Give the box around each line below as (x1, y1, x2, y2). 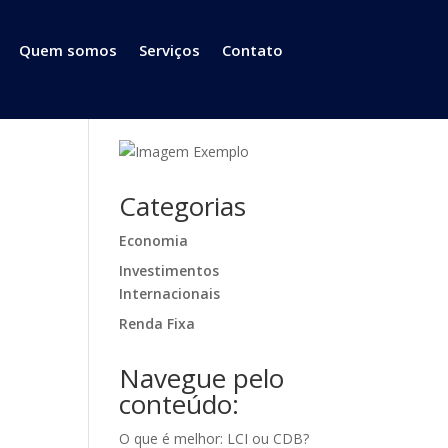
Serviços (138, 39, 200, 60)
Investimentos (119, 261, 220, 280)
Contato (221, 39, 283, 60)
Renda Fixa (119, 314, 196, 333)
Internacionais (119, 284, 221, 303)
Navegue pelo (119, 360, 285, 396)
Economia (119, 231, 189, 250)
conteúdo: (119, 386, 240, 422)
